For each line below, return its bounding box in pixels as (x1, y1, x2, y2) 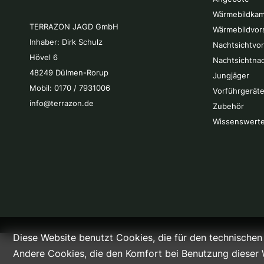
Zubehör (213, 101, 244, 111)
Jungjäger (213, 71, 249, 80)
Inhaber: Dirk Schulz (29, 37, 103, 47)
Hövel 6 (29, 52, 58, 62)
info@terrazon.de (29, 98, 94, 108)
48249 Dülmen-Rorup (29, 67, 108, 77)
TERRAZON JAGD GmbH (29, 21, 118, 31)
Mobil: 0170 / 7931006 (29, 82, 110, 93)
